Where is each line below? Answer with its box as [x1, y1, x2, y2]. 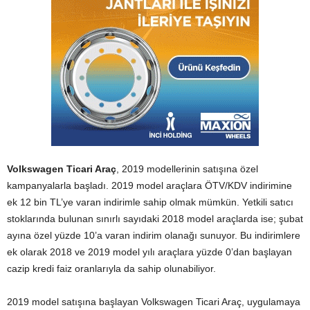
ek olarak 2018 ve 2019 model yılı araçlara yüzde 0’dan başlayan [7, 246, 292, 257]
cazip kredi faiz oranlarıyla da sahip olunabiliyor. [7, 263, 216, 274]
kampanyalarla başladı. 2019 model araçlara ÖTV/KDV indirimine [7, 180, 292, 191]
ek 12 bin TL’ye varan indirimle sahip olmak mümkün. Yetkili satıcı [7, 197, 293, 208]
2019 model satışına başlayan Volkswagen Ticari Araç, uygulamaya [7, 296, 300, 307]
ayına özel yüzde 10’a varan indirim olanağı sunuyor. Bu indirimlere [7, 230, 300, 241]
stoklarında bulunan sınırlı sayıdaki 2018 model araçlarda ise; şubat [7, 213, 303, 224]
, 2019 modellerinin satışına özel [116, 163, 258, 174]
